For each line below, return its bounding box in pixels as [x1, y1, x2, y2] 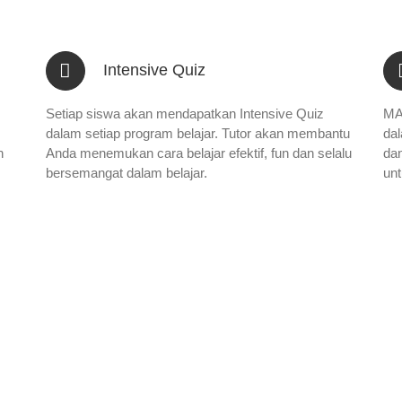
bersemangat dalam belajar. [45, 164, 207, 180]
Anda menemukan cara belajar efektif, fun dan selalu [45, 144, 352, 161]
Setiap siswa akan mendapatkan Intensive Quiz [45, 105, 324, 121]
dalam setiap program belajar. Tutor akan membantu [45, 125, 350, 141]
